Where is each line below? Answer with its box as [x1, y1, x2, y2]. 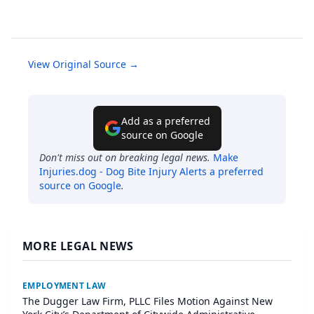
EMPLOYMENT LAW [22, 280, 107, 292]
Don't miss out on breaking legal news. [39, 151, 210, 165]
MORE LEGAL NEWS [22, 238, 133, 254]
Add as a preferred [121, 114, 210, 128]
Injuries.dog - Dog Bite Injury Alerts [39, 165, 207, 179]
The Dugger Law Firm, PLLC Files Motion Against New [22, 294, 273, 308]
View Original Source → [28, 57, 139, 71]
